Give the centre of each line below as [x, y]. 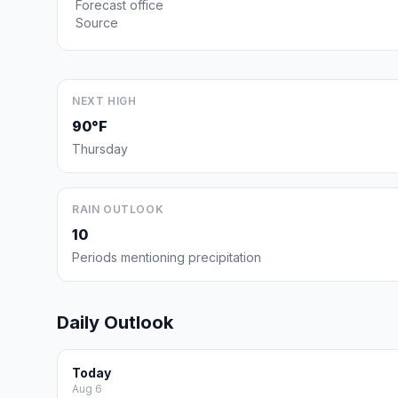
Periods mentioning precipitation [167, 257]
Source [97, 23]
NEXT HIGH [104, 101]
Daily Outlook [115, 322]
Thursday [100, 149]
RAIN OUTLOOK [118, 209]
